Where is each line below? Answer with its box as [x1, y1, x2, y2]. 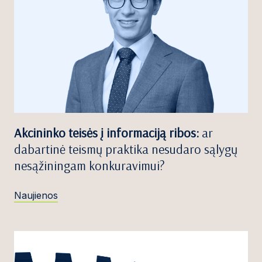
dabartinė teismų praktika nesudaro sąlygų [14, 141, 237, 158]
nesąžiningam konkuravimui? [14, 157, 165, 174]
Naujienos [14, 189, 58, 202]
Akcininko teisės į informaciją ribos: [14, 125, 199, 142]
